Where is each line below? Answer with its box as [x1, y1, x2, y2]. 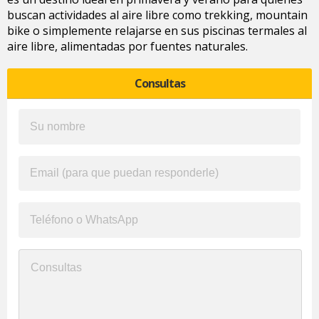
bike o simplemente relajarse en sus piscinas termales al [7, 23, 307, 38]
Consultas [134, 75, 185, 91]
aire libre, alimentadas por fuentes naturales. [7, 38, 248, 54]
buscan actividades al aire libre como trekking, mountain [7, 7, 308, 23]
